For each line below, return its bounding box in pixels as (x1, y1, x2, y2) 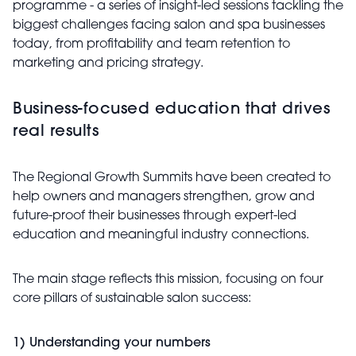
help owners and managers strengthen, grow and (13, 191, 315, 203)
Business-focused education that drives (13, 102, 330, 118)
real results (13, 124, 99, 140)
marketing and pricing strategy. (13, 57, 203, 70)
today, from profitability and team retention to (13, 38, 290, 51)
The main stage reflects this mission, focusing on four (13, 273, 323, 286)
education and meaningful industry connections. (13, 229, 309, 242)
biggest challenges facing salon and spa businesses (13, 19, 325, 32)
